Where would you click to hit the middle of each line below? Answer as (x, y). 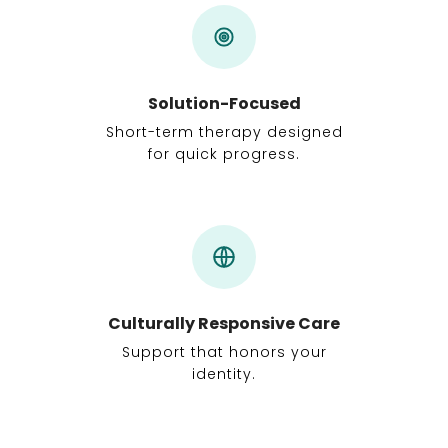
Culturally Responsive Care (224, 323)
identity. (224, 374)
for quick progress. (224, 154)
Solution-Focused (224, 103)
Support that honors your (224, 352)
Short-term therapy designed (224, 132)
